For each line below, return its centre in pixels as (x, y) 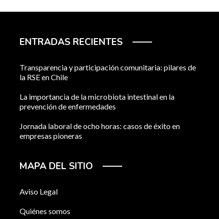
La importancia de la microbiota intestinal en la (97, 97)
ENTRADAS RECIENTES (71, 42)
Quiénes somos (45, 211)
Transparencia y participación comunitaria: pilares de (108, 67)
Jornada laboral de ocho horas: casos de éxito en (100, 126)
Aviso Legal (39, 192)
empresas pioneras (51, 136)
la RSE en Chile (44, 77)
